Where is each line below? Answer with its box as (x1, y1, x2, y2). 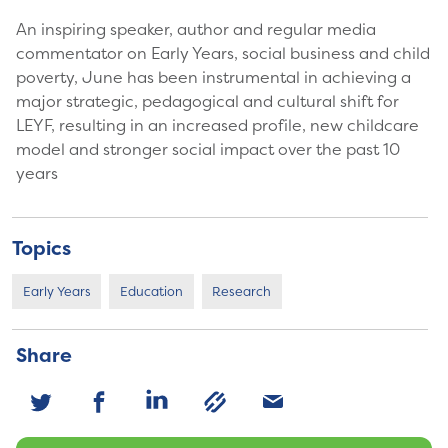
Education (119, 283, 183, 301)
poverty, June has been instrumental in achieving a (16, 66, 411, 89)
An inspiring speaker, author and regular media (16, 18, 376, 41)
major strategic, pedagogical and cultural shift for (16, 90, 399, 113)
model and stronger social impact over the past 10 (16, 138, 400, 161)
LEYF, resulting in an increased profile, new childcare (16, 114, 419, 137)
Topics (12, 235, 71, 262)
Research (212, 283, 272, 301)
